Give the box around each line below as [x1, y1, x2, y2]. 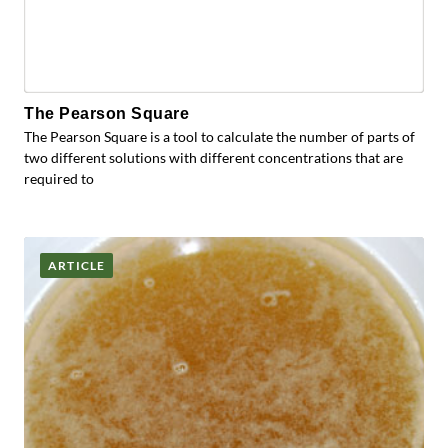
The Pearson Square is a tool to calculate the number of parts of [24, 128, 415, 145]
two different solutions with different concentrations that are [24, 149, 403, 166]
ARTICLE [48, 258, 106, 273]
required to [24, 170, 94, 187]
